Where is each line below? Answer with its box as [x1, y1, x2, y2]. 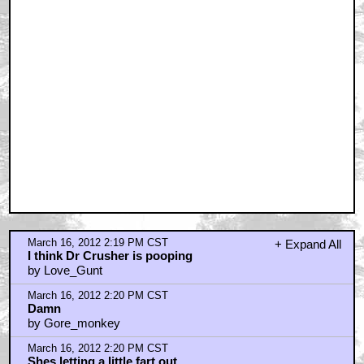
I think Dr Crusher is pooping [27, 249, 193, 263]
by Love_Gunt [27, 263, 102, 278]
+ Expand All [274, 237, 341, 252]
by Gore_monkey [27, 316, 120, 331]
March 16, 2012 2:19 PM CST [27, 237, 168, 249]
